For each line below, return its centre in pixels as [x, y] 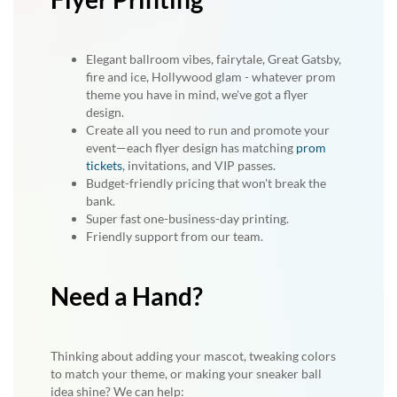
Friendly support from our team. [175, 236]
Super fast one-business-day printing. [187, 218]
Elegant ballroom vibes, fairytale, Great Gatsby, [214, 58]
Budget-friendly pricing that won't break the [206, 183]
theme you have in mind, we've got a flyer [197, 94]
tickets [104, 165]
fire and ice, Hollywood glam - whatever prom [211, 76]
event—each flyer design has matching [191, 147]
